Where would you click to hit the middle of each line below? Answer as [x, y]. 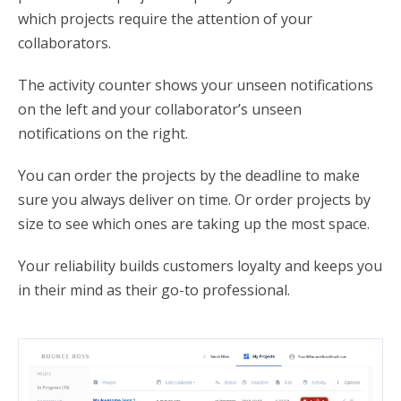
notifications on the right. [103, 134]
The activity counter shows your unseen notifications [196, 85]
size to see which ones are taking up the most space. [194, 224]
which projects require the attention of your [165, 19]
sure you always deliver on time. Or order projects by [194, 200]
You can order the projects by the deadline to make [189, 176]
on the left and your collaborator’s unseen [160, 110]
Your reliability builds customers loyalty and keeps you [200, 266]
